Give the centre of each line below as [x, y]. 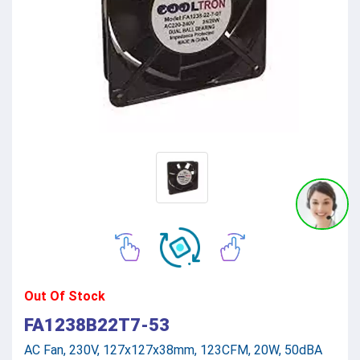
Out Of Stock [65, 296]
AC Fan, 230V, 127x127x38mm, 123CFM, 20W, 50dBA [173, 350]
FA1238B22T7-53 [97, 325]
